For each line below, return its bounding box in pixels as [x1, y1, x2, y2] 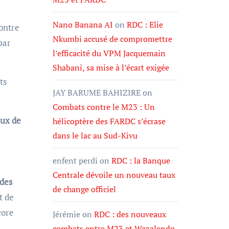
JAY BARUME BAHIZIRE [53, 87, 141, 98]
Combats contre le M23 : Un [53, 101, 155, 112]
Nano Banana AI [53, 19, 113, 30]
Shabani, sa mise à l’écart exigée [53, 62, 169, 73]
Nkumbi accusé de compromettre [53, 33, 172, 44]
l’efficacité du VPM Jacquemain [53, 48, 166, 59]
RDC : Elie [127, 19, 163, 30]
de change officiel [53, 184, 116, 195]
